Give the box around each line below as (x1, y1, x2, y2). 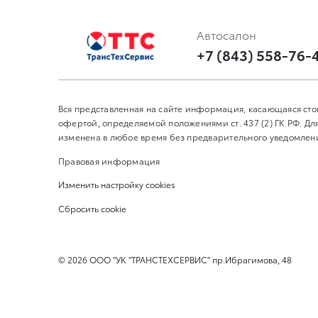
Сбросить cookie (58, 202, 126, 214)
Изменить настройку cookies (58, 178, 175, 191)
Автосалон (197, 26, 256, 43)
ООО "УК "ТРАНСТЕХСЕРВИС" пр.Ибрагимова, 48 (87, 253, 292, 266)
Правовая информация (58, 154, 160, 167)
